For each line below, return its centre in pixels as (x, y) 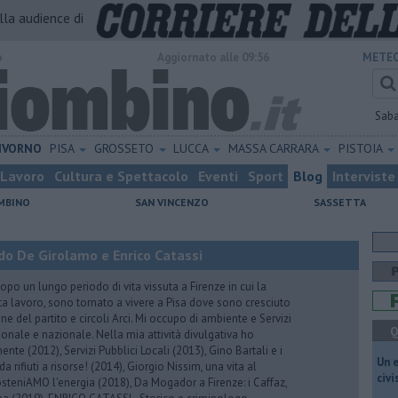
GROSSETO (125, 148)
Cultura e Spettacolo (121, 176)
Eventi (218, 176)
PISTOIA (362, 148)
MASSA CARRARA (275, 148)
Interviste (364, 176)
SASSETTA (340, 202)
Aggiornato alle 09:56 (213, 57)
